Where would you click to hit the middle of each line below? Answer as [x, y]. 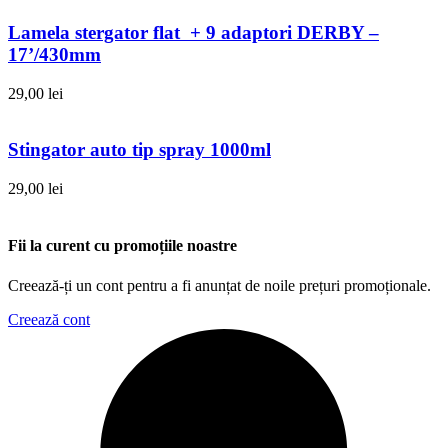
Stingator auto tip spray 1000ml [139, 150]
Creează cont [49, 319]
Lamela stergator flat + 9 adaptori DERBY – [193, 32]
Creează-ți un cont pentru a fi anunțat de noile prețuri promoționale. [219, 285]
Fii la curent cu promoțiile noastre [122, 246]
